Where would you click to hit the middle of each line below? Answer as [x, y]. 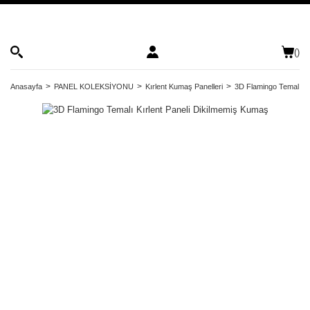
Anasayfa [26, 86]
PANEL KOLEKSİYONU [94, 86]
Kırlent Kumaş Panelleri [184, 86]
